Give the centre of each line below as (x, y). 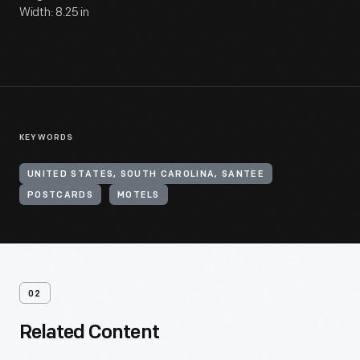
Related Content (89, 333)
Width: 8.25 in (54, 12)
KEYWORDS (47, 138)
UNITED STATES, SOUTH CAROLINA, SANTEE (146, 175)
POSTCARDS (60, 196)
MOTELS (138, 196)
